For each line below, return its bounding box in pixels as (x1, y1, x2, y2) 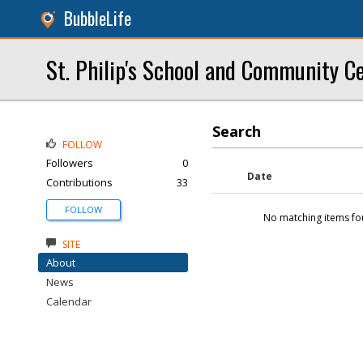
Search (212, 122, 261, 141)
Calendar (46, 294, 92, 309)
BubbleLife (64, 6, 131, 31)
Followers (46, 156, 93, 170)
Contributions (46, 175, 113, 190)
